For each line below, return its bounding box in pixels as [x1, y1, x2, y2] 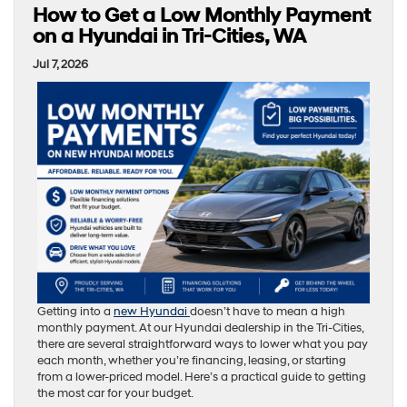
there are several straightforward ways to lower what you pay [37, 337, 368, 352]
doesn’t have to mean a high [190, 304, 345, 320]
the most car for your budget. [37, 386, 194, 402]
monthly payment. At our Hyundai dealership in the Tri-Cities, [37, 321, 363, 336]
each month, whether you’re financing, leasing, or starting [37, 353, 346, 369]
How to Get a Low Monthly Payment [33, 4, 371, 29]
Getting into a [37, 304, 114, 320]
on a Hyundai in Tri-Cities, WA [33, 25, 306, 50]
